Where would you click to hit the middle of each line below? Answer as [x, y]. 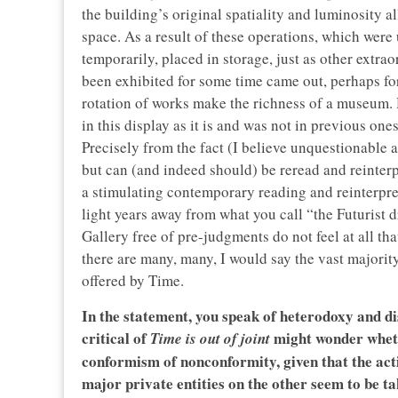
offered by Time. [133, 281]
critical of [116, 338]
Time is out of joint [210, 339]
